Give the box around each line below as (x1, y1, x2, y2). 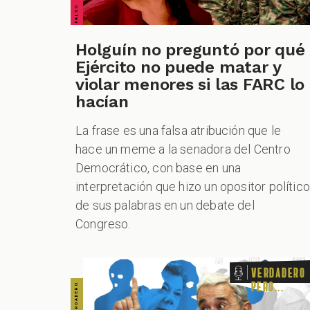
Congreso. (75, 217, 131, 232)
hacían (75, 92, 129, 112)
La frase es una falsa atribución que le (75, 123, 282, 138)
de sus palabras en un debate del (75, 198, 255, 213)
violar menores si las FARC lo (75, 75, 305, 95)
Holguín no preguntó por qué (75, 40, 305, 60)
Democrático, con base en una (75, 161, 241, 176)
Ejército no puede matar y (75, 57, 282, 77)
